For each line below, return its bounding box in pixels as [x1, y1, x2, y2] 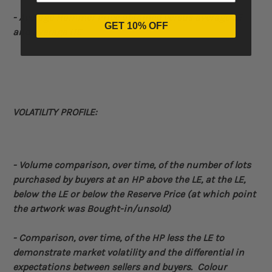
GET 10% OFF [104, 21, 168, 31]
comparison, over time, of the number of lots [54, 159, 251, 171]
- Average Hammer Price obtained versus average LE [13, 12, 242, 24]
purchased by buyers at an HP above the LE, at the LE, [13, 174, 245, 186]
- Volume [13, 159, 54, 171]
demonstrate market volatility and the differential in [13, 246, 244, 259]
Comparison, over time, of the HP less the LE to [19, 232, 224, 244]
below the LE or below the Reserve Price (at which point [13, 188, 256, 200]
